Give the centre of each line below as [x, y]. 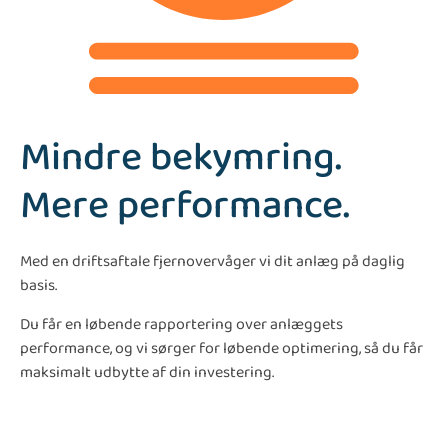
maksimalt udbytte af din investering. [147, 372]
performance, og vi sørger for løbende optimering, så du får [221, 348]
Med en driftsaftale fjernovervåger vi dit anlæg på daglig [212, 261]
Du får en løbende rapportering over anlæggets [181, 324]
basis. [38, 285]
